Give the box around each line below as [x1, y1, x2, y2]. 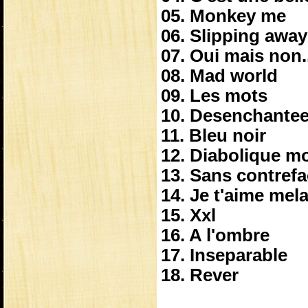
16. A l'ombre [161, 225, 269, 245]
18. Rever [161, 265, 239, 285]
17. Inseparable [161, 245, 287, 265]
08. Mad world [161, 66, 278, 85]
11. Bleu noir [161, 126, 266, 145]
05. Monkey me [161, 6, 286, 25]
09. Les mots [161, 86, 267, 105]
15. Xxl [161, 206, 216, 225]
